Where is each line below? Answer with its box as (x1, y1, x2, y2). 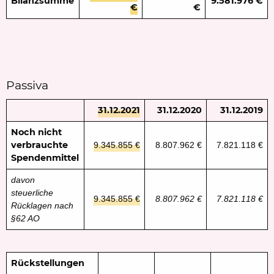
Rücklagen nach (11, 200, 74, 210)
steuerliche (11, 187, 54, 198)
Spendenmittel (11, 152, 80, 163)
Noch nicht (11, 126, 62, 138)
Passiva (6, 78, 48, 92)
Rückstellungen (11, 257, 85, 268)
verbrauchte (11, 139, 68, 150)
